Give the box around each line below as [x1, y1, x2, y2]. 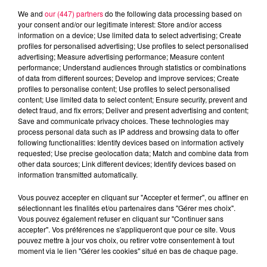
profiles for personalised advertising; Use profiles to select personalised [18, 40, 249, 51]
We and [18, 8, 45, 18]
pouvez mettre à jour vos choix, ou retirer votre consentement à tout [18, 234, 234, 245]
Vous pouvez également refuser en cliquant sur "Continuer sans [18, 213, 223, 223]
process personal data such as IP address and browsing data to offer [18, 126, 239, 136]
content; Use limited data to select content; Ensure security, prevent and [18, 94, 247, 104]
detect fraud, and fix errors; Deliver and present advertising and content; [18, 104, 249, 115]
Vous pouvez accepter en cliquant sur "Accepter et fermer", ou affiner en [18, 191, 249, 202]
